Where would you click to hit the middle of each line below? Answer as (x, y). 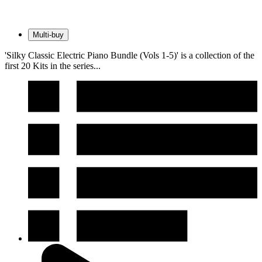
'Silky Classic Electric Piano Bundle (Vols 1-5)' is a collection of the (130, 56)
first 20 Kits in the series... (53, 66)
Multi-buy (48, 35)
